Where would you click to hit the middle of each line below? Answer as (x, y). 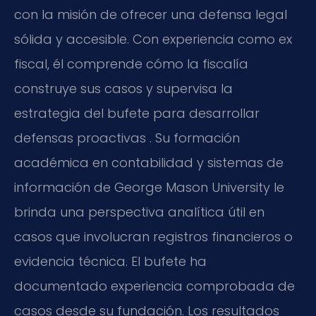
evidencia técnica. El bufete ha (110, 261)
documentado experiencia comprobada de (154, 286)
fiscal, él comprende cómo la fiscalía (131, 63)
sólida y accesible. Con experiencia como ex (153, 39)
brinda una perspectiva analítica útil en (139, 212)
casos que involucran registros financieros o (153, 236)
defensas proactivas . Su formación (127, 138)
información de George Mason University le (149, 187)
